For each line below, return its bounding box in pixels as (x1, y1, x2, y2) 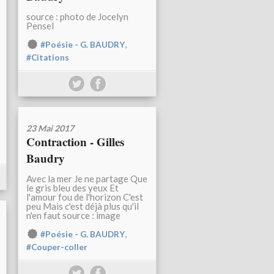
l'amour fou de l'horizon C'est (26, 191, 143, 203)
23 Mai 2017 (26, 123, 74, 134)
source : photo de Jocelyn (26, 11, 128, 23)
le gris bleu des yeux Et (26, 182, 119, 194)
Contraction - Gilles (26, 133, 124, 150)
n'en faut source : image (26, 210, 120, 221)
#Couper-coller (26, 242, 87, 253)
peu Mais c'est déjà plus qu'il (26, 201, 139, 212)
